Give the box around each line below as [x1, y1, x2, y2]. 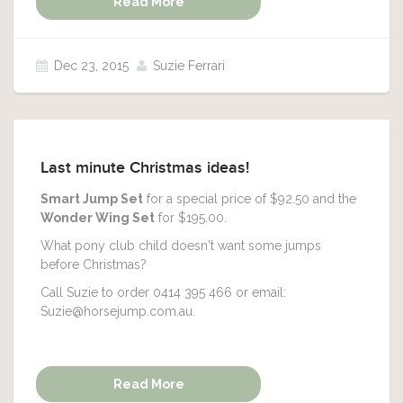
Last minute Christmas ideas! [40, 160, 249, 176]
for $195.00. [155, 210, 227, 225]
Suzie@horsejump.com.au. [40, 304, 195, 318]
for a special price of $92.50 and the [143, 192, 356, 206]
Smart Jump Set [40, 192, 143, 206]
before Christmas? [40, 257, 147, 272]
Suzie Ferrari [153, 58, 225, 73]
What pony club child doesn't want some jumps [40, 238, 321, 253]
